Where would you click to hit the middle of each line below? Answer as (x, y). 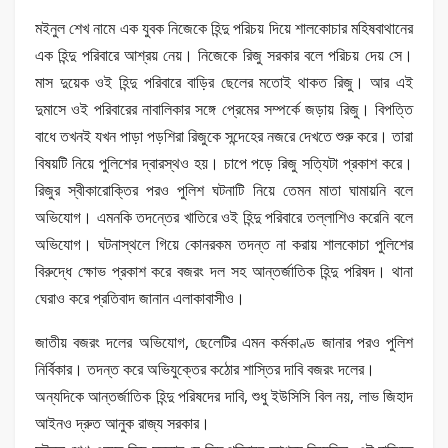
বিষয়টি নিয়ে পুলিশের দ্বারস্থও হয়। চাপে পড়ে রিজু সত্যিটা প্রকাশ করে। (224, 163)
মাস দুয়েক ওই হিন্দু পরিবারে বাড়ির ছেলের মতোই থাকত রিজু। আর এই (224, 82)
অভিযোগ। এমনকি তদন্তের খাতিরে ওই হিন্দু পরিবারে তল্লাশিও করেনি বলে (224, 217)
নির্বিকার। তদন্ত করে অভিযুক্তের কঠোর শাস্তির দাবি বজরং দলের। (205, 369)
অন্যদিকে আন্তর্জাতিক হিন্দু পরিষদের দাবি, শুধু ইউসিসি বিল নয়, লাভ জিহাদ (224, 396)
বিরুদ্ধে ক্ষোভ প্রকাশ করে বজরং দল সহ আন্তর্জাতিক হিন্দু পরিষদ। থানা (224, 271)
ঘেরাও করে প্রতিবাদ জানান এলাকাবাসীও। (140, 298)
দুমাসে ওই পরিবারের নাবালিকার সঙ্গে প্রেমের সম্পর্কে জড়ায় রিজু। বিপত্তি (224, 109)
